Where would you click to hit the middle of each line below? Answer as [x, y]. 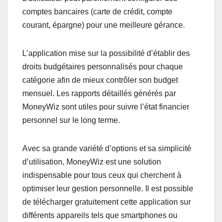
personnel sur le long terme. [71, 120]
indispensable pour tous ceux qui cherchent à [102, 175]
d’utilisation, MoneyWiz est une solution [92, 162]
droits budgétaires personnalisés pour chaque [103, 67]
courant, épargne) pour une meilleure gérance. [104, 25]
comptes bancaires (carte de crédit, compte [97, 12]
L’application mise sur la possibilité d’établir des [106, 54]
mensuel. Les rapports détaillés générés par [99, 94]
